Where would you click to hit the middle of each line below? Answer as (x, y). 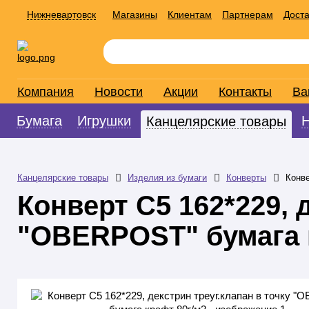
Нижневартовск (61, 14)
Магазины (135, 14)
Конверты (246, 178)
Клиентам (190, 14)
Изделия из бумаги (167, 178)
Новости (119, 92)
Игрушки (104, 121)
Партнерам (248, 14)
